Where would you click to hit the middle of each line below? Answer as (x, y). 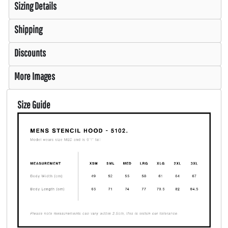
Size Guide (34, 104)
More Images (35, 76)
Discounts (30, 52)
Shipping (28, 29)
